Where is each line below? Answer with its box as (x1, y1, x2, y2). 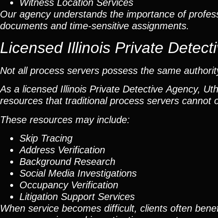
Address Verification (19, 145, 105, 156)
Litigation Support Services (19, 191, 135, 202)
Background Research (19, 156, 115, 167)
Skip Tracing (19, 133, 73, 144)
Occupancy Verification (19, 180, 118, 191)
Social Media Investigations (19, 168, 137, 179)
